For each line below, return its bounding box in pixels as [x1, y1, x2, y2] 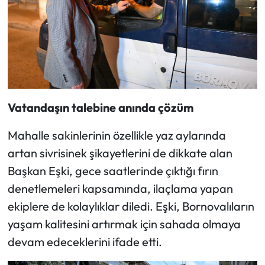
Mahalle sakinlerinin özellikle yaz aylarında [7, 128, 226, 143]
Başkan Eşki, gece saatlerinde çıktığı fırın [7, 163, 218, 179]
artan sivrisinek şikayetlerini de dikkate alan [7, 146, 232, 161]
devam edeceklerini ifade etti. [7, 234, 162, 250]
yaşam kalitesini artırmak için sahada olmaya [7, 216, 241, 232]
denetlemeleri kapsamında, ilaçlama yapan [7, 181, 233, 196]
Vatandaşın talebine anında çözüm [7, 100, 193, 115]
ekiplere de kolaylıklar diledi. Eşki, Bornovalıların [7, 199, 254, 214]
